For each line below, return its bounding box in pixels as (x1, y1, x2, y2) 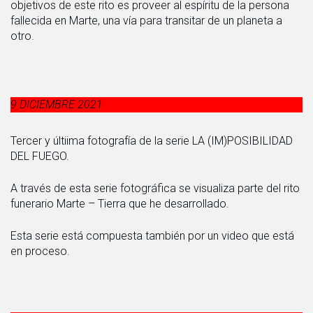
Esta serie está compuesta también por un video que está (10, 228, 294, 242)
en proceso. (10, 244, 70, 258)
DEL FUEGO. (10, 149, 69, 163)
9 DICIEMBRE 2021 (10, 97, 103, 111)
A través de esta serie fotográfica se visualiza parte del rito (10, 181, 300, 195)
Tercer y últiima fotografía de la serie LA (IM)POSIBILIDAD (10, 133, 293, 147)
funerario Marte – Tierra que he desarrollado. (10, 196, 229, 210)
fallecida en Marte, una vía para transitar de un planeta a (10, 13, 282, 27)
